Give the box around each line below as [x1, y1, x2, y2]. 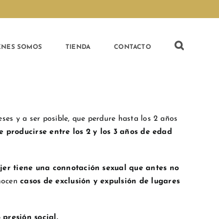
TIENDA [66, 44, 91, 50]
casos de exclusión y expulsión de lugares [20, 177, 180, 186]
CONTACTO [114, 44, 151, 50]
